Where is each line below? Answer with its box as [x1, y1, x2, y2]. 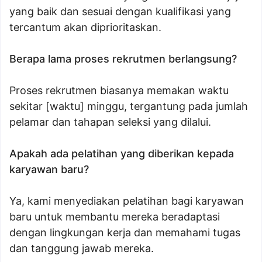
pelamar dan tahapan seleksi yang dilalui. [9, 116, 211, 128]
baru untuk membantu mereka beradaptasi [9, 211, 220, 223]
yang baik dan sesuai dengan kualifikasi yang [9, 5, 231, 18]
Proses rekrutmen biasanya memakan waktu [9, 84, 229, 96]
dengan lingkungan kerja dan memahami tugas [9, 226, 240, 239]
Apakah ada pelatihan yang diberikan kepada [9, 147, 234, 160]
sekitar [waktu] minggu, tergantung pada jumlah [9, 100, 248, 112]
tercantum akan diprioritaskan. [9, 21, 161, 33]
